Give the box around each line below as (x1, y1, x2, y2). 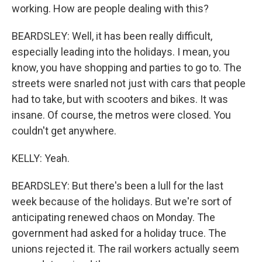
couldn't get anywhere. (12, 125, 116, 137)
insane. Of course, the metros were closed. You (12, 109, 231, 121)
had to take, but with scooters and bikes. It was (12, 93, 228, 105)
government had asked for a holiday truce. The (12, 227, 226, 239)
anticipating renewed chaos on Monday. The (12, 211, 215, 223)
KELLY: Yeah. (12, 152, 70, 164)
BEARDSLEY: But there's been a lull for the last (12, 180, 223, 192)
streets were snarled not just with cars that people (12, 77, 246, 89)
